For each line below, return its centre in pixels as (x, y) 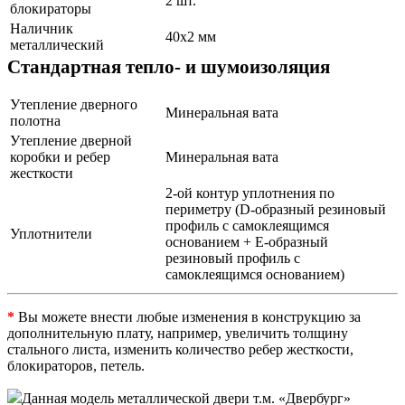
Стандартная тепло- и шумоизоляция (169, 67)
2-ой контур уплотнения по (250, 193)
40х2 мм (191, 37)
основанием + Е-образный (247, 241)
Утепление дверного (74, 104)
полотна (35, 120)
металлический (57, 45)
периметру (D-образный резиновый (276, 209)
